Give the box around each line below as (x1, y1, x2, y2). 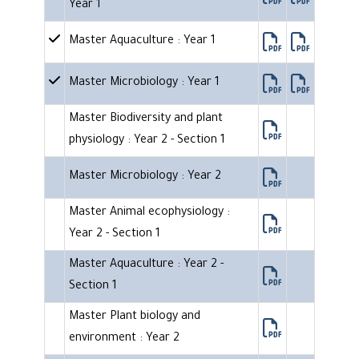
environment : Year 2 (69, 333, 179, 346)
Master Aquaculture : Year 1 (69, 35, 216, 49)
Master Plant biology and (69, 311, 200, 325)
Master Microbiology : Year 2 (69, 171, 221, 184)
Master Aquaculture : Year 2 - (69, 259, 224, 272)
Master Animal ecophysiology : (69, 207, 230, 220)
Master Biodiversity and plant (69, 113, 223, 127)
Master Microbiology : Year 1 (69, 77, 220, 91)
